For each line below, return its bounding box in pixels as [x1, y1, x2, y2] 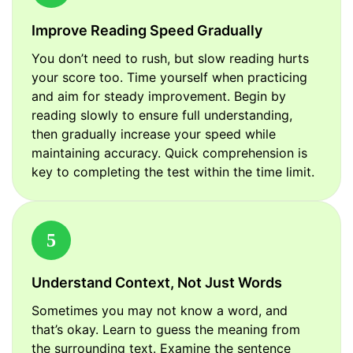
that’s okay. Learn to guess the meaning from [32, 321, 300, 338]
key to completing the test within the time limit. [32, 164, 314, 180]
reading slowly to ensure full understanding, [32, 107, 292, 124]
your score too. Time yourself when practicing [32, 69, 307, 86]
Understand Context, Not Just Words [32, 274, 282, 292]
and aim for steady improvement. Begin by [32, 88, 286, 105]
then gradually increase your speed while [32, 126, 276, 143]
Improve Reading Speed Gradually [32, 22, 262, 39]
